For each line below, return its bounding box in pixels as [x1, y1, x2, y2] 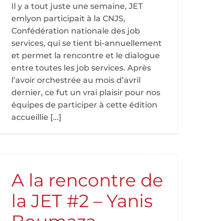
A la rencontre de [11, 169, 163, 191]
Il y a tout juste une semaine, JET [11, 1, 143, 11]
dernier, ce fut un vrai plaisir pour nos [11, 88, 160, 97]
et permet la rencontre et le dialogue [11, 51, 160, 60]
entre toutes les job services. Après [11, 63, 151, 73]
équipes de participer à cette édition [11, 100, 157, 110]
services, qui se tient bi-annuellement [11, 38, 162, 48]
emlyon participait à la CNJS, [11, 14, 125, 23]
